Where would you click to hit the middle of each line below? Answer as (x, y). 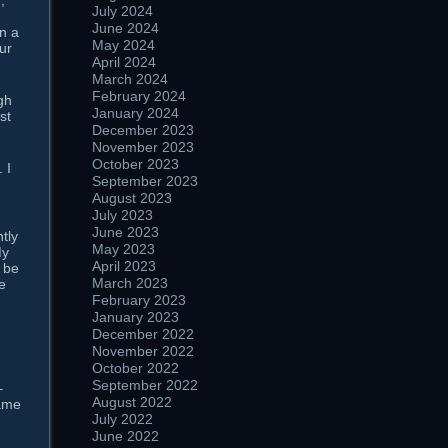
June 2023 (125, 232)
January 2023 (135, 317)
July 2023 (122, 215)
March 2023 (130, 283)
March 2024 (130, 79)
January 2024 (135, 113)
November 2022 (143, 351)
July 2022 (122, 419)
